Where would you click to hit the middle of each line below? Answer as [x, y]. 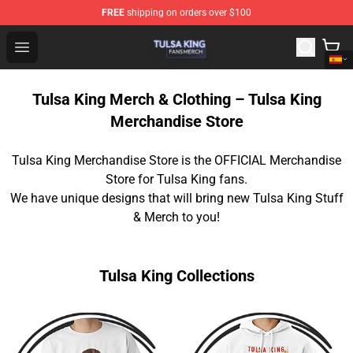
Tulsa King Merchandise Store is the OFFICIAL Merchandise [176, 160]
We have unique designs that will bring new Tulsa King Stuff [176, 198]
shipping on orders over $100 [188, 13]
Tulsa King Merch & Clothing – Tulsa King [176, 99]
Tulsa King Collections [176, 276]
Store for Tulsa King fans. [176, 179]
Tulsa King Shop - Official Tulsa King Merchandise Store [192, 37]
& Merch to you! [176, 217]
